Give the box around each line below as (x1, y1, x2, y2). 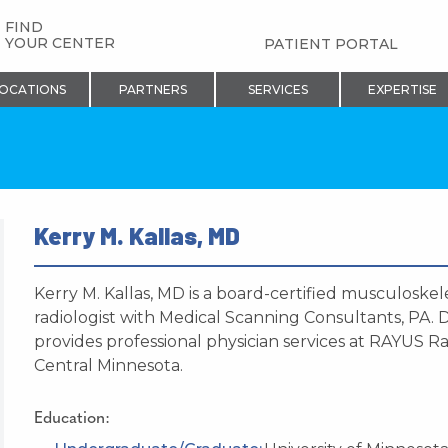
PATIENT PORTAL (264, 35, 399, 54)
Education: (34, 410, 110, 427)
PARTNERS (118, 81, 187, 97)
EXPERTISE (367, 81, 437, 97)
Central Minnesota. (34, 355, 183, 375)
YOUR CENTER (4, 34, 115, 53)
